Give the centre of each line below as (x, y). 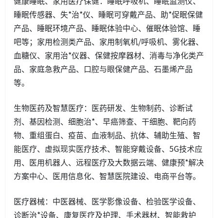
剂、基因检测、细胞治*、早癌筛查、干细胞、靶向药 (105, 121)
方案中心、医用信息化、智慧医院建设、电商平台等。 (107, 175)
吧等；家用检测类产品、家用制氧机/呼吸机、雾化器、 (109, 41)
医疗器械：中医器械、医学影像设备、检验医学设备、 (107, 201)
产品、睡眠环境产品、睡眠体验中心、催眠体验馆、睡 (107, 27)
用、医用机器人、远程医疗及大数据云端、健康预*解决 (109, 162)
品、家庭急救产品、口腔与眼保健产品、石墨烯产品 (103, 68)
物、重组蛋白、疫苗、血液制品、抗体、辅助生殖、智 (107, 135)
